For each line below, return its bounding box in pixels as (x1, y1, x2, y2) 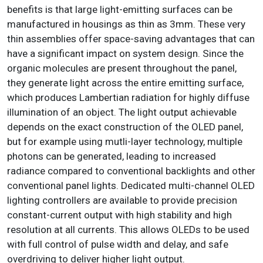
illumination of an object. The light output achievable (7, 106, 237, 118)
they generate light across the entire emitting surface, (7, 76, 244, 89)
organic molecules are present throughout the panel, (7, 62, 237, 74)
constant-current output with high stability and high (7, 208, 232, 221)
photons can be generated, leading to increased (7, 150, 216, 162)
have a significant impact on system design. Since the (7, 47, 244, 59)
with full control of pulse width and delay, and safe (7, 238, 228, 250)
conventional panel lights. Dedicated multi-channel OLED (7, 179, 255, 191)
